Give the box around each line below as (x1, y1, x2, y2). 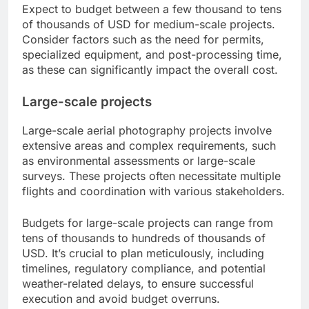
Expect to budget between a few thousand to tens (22, 1, 281, 16)
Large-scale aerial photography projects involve (22, 123, 272, 137)
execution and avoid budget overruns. (22, 291, 220, 306)
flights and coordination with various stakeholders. (22, 183, 285, 198)
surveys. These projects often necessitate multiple (22, 168, 281, 183)
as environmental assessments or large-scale (22, 153, 255, 168)
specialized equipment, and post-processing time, (22, 47, 282, 61)
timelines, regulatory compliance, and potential (22, 261, 266, 275)
